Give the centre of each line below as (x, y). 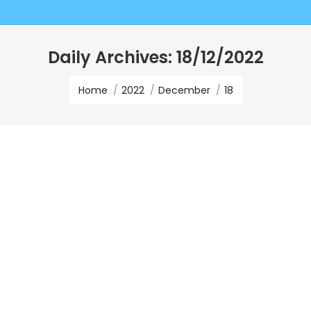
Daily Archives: (112, 57)
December (184, 90)
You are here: (100, 78)
